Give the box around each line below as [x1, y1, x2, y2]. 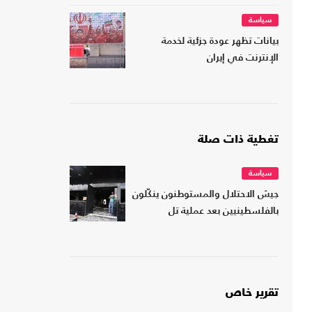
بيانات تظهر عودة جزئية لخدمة [162, 37, 279, 47]
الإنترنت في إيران [207, 54, 279, 63]
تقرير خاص [226, 288, 279, 299]
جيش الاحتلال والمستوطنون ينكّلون [132, 190, 279, 200]
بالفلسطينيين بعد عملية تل [169, 207, 279, 217]
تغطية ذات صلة [198, 134, 279, 146]
